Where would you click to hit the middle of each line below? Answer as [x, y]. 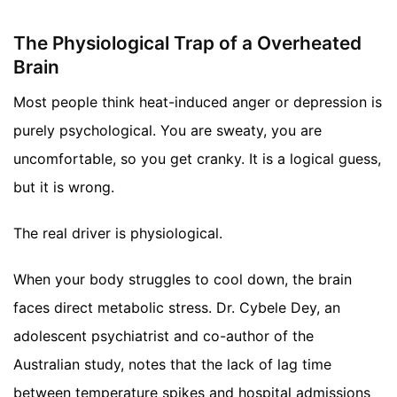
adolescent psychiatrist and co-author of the [163, 336]
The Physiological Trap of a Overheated [187, 43]
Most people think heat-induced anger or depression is [198, 102]
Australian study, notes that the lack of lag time [172, 365]
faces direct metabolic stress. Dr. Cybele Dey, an [177, 308]
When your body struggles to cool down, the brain [183, 280]
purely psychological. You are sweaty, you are [167, 131]
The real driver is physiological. [118, 234]
